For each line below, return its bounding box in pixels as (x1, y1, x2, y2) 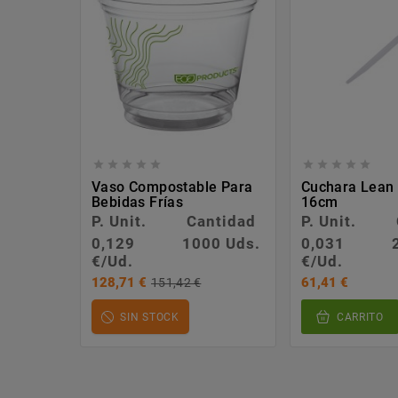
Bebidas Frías (92, 194, 184, 211)
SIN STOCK (120, 311, 179, 324)
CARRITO (336, 311, 384, 324)
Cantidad (186, 212, 256, 231)
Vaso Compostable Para (92, 179, 253, 196)
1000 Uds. (181, 235, 260, 253)
